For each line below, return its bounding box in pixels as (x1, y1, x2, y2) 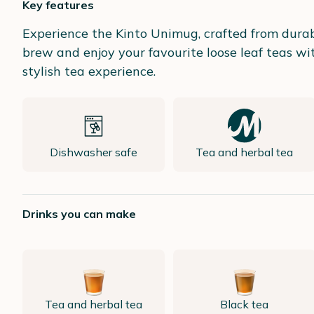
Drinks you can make (22, 207, 136, 221)
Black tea (220, 297, 269, 311)
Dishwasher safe (50, 145, 138, 159)
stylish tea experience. (22, 63, 156, 79)
